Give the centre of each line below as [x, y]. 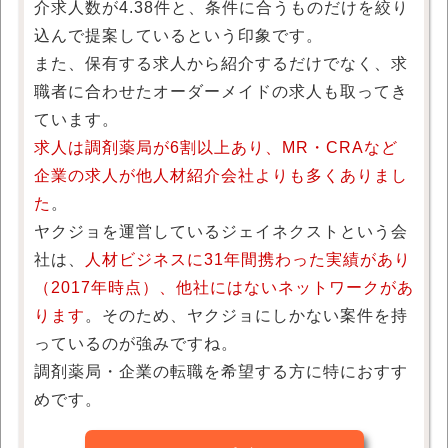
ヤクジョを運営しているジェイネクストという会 [221, 232]
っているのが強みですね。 [136, 344]
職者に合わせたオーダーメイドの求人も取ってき [221, 92]
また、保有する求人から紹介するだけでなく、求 [221, 64]
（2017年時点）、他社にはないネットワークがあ [224, 288]
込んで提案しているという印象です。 [178, 36]
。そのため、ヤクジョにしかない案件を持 [246, 316]
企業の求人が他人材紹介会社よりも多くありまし [221, 176]
